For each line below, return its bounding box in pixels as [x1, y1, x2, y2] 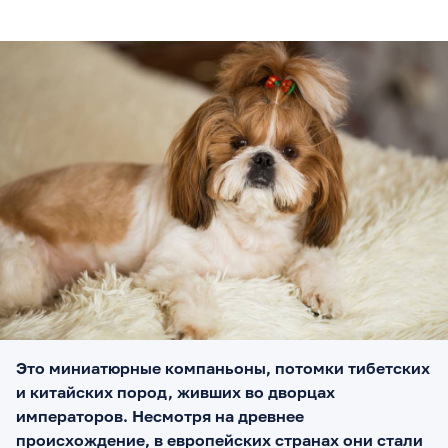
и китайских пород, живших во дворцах [16, 381, 335, 402]
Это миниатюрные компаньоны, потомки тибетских [16, 357, 430, 378]
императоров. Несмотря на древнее [16, 405, 304, 426]
